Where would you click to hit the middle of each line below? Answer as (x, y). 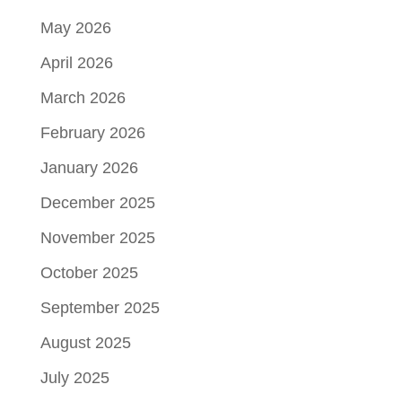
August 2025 (85, 342)
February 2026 (92, 132)
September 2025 (100, 307)
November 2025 (97, 237)
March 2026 (83, 97)
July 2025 (74, 377)
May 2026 (75, 27)
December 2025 (97, 202)
